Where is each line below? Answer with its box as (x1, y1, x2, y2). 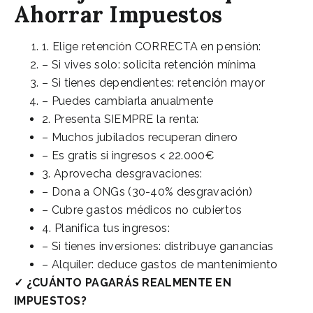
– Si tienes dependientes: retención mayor (42, 75, 265, 89)
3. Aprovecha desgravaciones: (42, 166, 203, 180)
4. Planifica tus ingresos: (42, 221, 170, 235)
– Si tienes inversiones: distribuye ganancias (42, 239, 274, 253)
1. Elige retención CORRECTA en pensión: (42, 39, 261, 53)
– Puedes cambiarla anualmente (42, 94, 214, 108)
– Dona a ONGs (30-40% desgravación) (42, 184, 253, 198)
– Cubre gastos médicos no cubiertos (42, 203, 242, 217)
